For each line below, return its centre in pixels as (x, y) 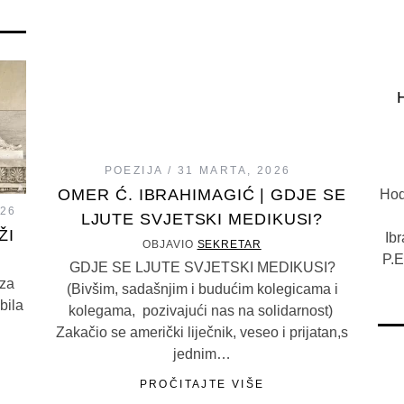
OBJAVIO (170, 244)
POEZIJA (134, 170)
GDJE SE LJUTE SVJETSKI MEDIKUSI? (202, 267)
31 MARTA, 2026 (234, 170)
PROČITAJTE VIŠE (202, 384)
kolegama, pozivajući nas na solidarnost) (202, 311)
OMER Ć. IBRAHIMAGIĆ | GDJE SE (202, 195)
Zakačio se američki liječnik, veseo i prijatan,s (202, 332)
